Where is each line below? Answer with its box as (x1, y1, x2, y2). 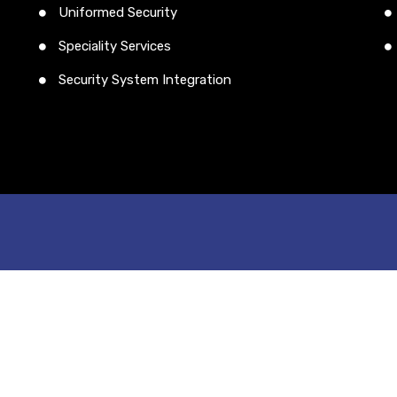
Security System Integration (58, 71, 231, 88)
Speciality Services (58, 37, 171, 54)
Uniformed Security (58, 4, 177, 20)
